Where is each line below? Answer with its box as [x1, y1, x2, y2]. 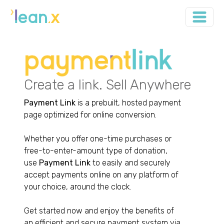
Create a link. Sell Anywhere [24, 77, 191, 93]
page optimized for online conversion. [24, 110, 156, 120]
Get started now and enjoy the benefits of [24, 206, 174, 216]
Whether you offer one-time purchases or [24, 134, 171, 144]
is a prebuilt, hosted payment [75, 98, 181, 108]
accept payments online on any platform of [24, 170, 178, 180]
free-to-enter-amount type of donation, [24, 146, 167, 156]
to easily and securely [90, 158, 170, 168]
